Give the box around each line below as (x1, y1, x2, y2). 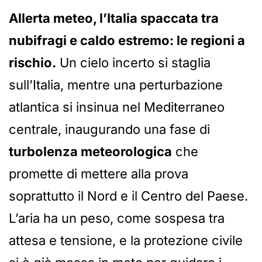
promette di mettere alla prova (9, 166, 188, 182)
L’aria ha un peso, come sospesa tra (9, 211, 225, 226)
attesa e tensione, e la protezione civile (9, 233, 243, 249)
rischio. (9, 55, 56, 71)
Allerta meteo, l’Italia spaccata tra (9, 11, 219, 26)
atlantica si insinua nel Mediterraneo (9, 99, 225, 115)
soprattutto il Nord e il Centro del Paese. (9, 188, 248, 204)
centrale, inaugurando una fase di (9, 122, 210, 137)
